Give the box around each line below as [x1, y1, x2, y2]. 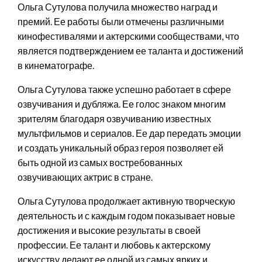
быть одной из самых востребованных [18, 156, 182, 168]
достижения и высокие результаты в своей [18, 224, 201, 236]
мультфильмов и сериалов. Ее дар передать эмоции [18, 127, 241, 139]
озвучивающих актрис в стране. [18, 171, 153, 182]
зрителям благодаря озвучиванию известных [18, 112, 211, 124]
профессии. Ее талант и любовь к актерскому [18, 239, 211, 250]
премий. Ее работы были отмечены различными [18, 15, 224, 27]
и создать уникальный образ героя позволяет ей [18, 142, 223, 153]
